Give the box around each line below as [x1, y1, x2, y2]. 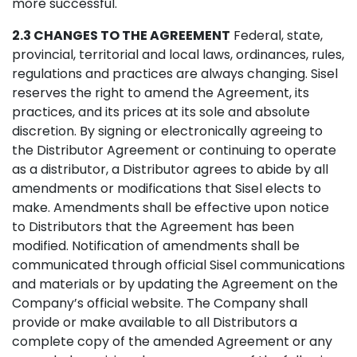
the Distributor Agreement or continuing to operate [12, 141, 336, 159]
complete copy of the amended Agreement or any [12, 332, 332, 351]
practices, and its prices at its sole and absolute [12, 103, 310, 121]
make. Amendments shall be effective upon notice [12, 198, 329, 217]
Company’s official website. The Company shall [12, 294, 308, 312]
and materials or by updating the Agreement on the [12, 275, 338, 293]
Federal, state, [230, 26, 323, 45]
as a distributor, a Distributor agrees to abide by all [12, 160, 328, 178]
